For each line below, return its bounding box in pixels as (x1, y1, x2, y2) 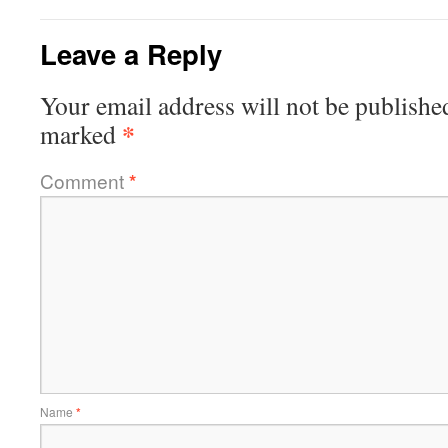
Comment (40, 167, 129, 194)
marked (40, 117, 122, 151)
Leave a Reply (40, 34, 222, 73)
